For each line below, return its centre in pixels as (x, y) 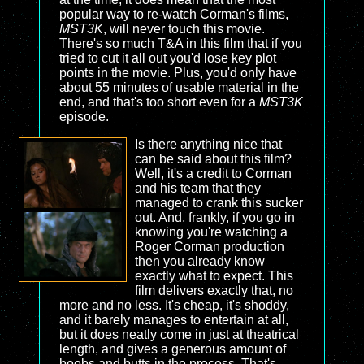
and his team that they (197, 188)
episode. (84, 117)
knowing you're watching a (211, 232)
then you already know (199, 261)
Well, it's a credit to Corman (213, 173)
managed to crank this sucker (219, 203)
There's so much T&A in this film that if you (181, 43)
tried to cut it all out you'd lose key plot (168, 58)
